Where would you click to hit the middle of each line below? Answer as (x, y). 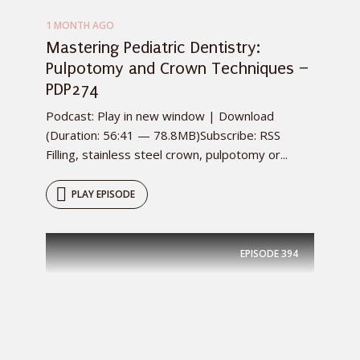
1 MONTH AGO (80, 25)
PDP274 (72, 89)
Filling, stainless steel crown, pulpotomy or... (167, 154)
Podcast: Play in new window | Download (160, 116)
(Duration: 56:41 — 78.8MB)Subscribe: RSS (163, 135)
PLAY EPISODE (103, 194)
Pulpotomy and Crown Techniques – (177, 68)
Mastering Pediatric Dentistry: (153, 47)
